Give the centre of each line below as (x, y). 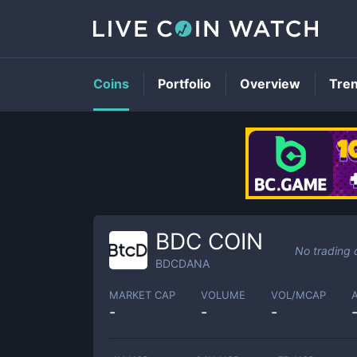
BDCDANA (182, 263)
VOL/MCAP (298, 294)
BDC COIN (209, 241)
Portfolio (184, 84)
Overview (270, 84)
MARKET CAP (142, 294)
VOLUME (223, 294)
